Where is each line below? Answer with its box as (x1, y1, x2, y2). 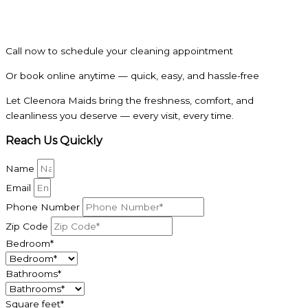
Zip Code (5, 220, 51, 232)
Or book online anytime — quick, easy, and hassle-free (5, 70, 259, 82)
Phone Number (5, 201, 82, 212)
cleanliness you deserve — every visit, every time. (5, 109, 234, 121)
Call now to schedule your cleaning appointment (5, 45, 233, 57)
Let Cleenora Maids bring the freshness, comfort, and (5, 94, 254, 106)
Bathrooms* (5, 267, 61, 279)
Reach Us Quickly (5, 133, 102, 147)
